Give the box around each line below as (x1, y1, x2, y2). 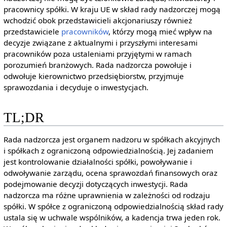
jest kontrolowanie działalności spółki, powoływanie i (3, 157, 192, 167)
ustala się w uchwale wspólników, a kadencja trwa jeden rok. (3, 212, 220, 223)
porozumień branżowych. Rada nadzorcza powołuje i (3, 60, 192, 70)
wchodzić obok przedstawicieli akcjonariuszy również (3, 15, 192, 26)
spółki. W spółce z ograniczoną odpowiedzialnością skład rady (3, 201, 223, 212)
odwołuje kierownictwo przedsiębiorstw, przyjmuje (3, 71, 184, 82)
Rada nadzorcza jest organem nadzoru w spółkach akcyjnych (3, 134, 220, 145)
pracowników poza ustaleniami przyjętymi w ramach (3, 49, 192, 59)
